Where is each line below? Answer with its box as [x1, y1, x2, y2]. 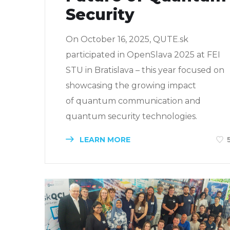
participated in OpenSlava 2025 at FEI [66, 49, 220, 60]
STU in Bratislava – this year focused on [66, 65, 224, 75]
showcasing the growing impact [66, 80, 196, 90]
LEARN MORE [78, 135, 130, 144]
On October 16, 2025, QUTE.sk [66, 34, 188, 44]
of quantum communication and [66, 95, 201, 106]
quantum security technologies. [66, 111, 197, 121]
